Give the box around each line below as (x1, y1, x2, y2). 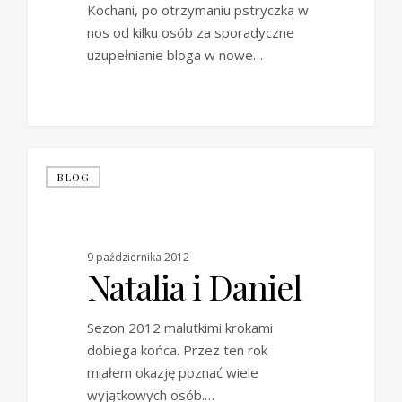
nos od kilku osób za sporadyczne (86, 23, 294, 42)
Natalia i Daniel (86, 264, 301, 310)
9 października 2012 (86, 249, 189, 266)
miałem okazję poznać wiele (86, 363, 258, 382)
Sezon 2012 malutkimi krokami (86, 319, 273, 337)
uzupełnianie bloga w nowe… (86, 46, 263, 65)
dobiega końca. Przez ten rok (86, 341, 267, 360)
